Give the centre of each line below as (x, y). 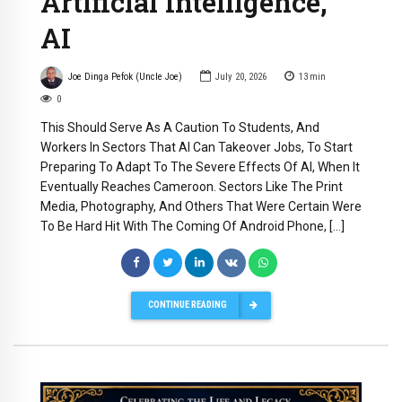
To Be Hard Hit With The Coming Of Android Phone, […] (192, 226)
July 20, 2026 (240, 77)
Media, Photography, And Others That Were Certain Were (201, 206)
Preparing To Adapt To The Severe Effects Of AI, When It (200, 166)
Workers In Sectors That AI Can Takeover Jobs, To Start (197, 147)
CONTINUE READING (188, 305)
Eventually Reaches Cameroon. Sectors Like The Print (192, 186)
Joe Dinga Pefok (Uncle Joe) (125, 77)
